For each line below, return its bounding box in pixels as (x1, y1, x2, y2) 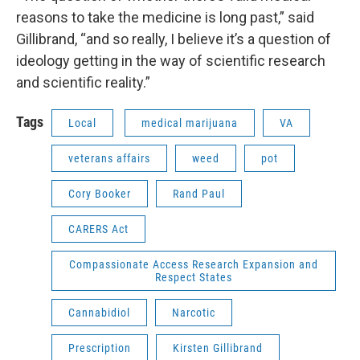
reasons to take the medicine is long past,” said (16, 9, 314, 27)
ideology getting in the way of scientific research (16, 52, 325, 70)
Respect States (155, 271, 232, 284)
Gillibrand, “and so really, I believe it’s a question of (16, 31, 331, 48)
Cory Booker (68, 187, 131, 201)
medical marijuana (141, 117, 238, 130)
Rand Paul (173, 187, 225, 201)
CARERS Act (68, 223, 129, 236)
